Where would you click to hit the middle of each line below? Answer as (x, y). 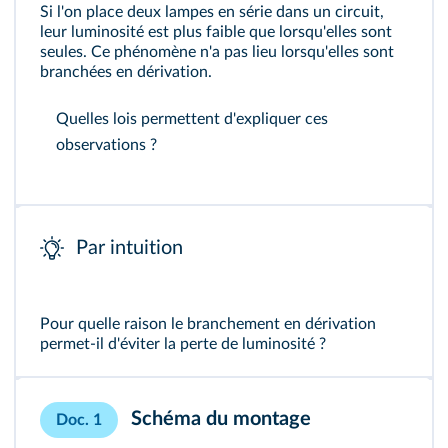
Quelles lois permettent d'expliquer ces (192, 119)
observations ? (106, 145)
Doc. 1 (79, 420)
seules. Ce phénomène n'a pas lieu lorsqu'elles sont (217, 52)
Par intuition (129, 248)
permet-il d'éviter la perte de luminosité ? (183, 344)
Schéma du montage (218, 419)
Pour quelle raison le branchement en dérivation (208, 324)
